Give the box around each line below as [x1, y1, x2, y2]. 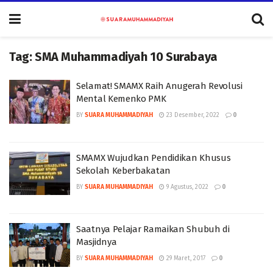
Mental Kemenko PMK [76, 93, 166, 104]
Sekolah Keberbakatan [76, 165, 171, 176]
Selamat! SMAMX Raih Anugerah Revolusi [76, 80, 243, 91]
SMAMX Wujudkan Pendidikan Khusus [76, 152, 231, 163]
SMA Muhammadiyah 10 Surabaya [35, 49, 218, 64]
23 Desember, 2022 [165, 112, 219, 119]
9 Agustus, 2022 [165, 183, 208, 191]
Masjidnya [76, 236, 117, 247]
